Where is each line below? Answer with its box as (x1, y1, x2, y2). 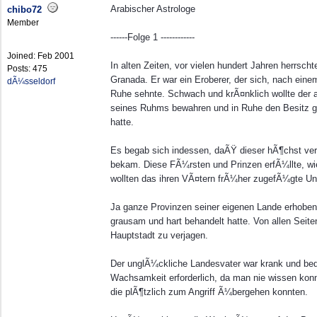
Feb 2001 (38, 51, 74, 61)
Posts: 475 (7, 64, 47, 74)
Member (7, 18, 39, 28)
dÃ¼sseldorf (7, 76, 55, 86)
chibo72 (7, 4, 42, 15)
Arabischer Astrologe (110, 4, 195, 14)
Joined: (7, 51, 38, 61)
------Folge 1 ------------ (110, 32, 195, 42)
